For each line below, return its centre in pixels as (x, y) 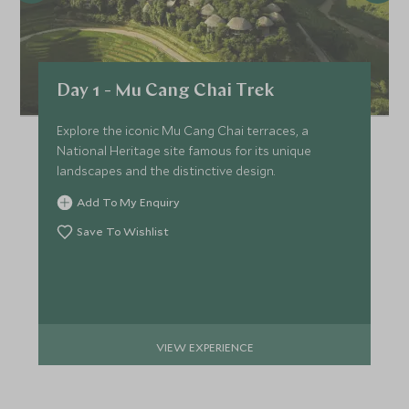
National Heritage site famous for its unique (184, 151)
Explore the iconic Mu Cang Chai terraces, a (183, 131)
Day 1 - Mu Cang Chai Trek (166, 92)
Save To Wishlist (123, 231)
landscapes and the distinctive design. (166, 171)
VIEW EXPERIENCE (204, 346)
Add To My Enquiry (129, 202)
